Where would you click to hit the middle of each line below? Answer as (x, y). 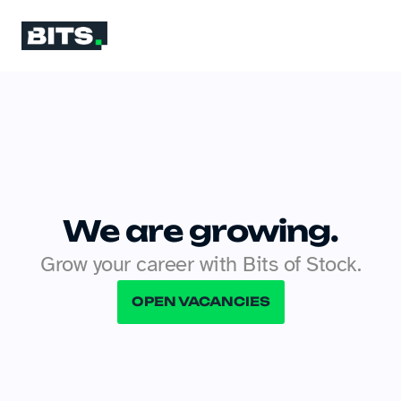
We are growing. (200, 230)
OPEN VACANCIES (200, 301)
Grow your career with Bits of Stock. (200, 264)
